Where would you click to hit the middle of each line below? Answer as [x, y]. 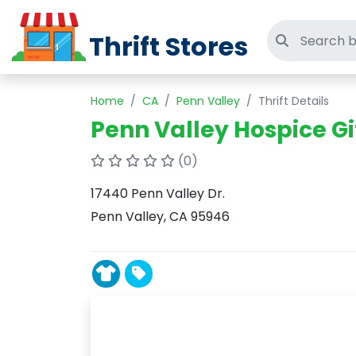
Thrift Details [294, 101]
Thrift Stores [168, 46]
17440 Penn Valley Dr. [158, 193]
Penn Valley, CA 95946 [160, 217]
